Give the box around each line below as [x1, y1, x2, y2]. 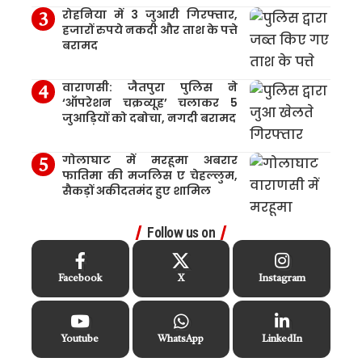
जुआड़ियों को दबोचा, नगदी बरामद [61, 109, 236, 126]
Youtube [61, 334, 99, 344]
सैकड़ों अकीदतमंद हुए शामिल [61, 182, 211, 199]
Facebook [58, 273, 103, 284]
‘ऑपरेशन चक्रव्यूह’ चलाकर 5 [61, 94, 238, 111]
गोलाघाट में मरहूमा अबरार [61, 151, 238, 168]
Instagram [258, 273, 305, 284]
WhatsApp [158, 334, 204, 344]
